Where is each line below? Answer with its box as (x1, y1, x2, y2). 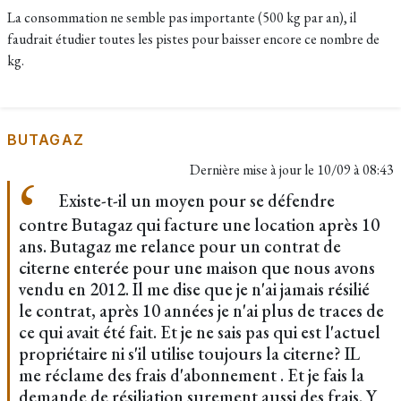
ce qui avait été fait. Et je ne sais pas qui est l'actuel (19, 320, 380, 344)
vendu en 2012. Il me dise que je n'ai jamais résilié (19, 277, 370, 301)
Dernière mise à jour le (190, 160, 317, 179)
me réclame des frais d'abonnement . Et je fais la (19, 363, 364, 387)
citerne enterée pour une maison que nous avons (19, 256, 375, 279)
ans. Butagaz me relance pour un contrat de (19, 235, 341, 258)
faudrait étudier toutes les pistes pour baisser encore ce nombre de (7, 30, 380, 48)
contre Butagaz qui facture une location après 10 (19, 213, 380, 236)
